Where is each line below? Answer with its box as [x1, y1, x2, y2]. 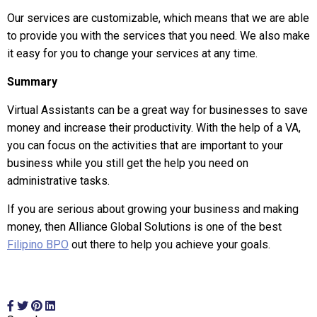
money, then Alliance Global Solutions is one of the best [7, 220, 282, 234]
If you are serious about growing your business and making [7, 202, 299, 216]
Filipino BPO [7, 238, 69, 251]
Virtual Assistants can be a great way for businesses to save [7, 103, 308, 117]
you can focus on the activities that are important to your [7, 139, 283, 152]
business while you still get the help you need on [7, 156, 248, 170]
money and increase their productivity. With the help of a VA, [7, 121, 301, 134]
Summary [7, 75, 57, 88]
